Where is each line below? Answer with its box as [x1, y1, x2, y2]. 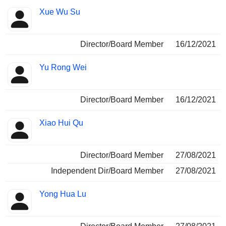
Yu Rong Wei [39, 63, 87, 72]
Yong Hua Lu [39, 190, 86, 199]
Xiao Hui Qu [39, 119, 83, 128]
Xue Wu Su [39, 8, 80, 17]
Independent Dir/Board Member [51, 166, 163, 176]
